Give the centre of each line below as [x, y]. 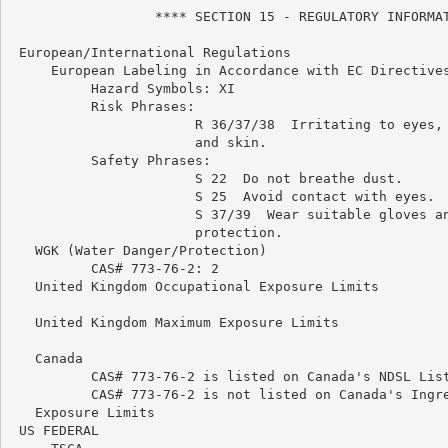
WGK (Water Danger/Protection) [138, 250]
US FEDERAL [54, 430]
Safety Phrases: [110, 160]
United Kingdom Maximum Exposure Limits [174, 322]
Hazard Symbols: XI [122, 88]
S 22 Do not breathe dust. [206, 178]
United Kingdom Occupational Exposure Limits [194, 286]
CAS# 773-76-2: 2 [114, 268]
